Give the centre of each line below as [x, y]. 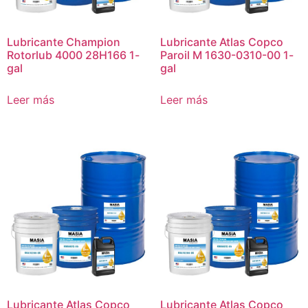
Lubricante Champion [64, 42]
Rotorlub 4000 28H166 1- [73, 55]
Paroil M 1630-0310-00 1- [227, 55]
